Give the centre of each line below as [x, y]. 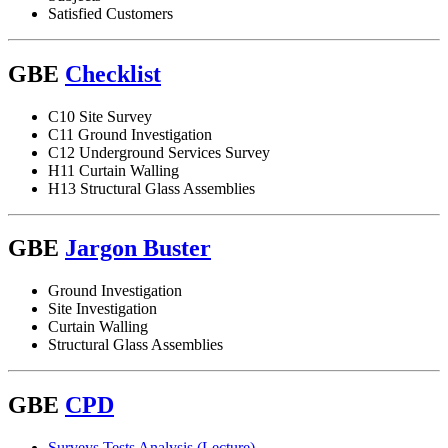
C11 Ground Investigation [130, 134]
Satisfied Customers [110, 13]
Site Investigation [102, 309]
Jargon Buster [138, 248]
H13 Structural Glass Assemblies [151, 188]
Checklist [113, 73]
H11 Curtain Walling [113, 170]
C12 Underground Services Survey [159, 152]
